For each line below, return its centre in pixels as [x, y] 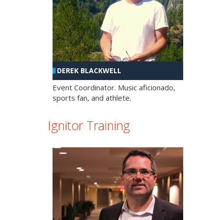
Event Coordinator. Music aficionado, [114, 88]
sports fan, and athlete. [92, 98]
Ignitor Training [89, 125]
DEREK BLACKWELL [89, 71]
